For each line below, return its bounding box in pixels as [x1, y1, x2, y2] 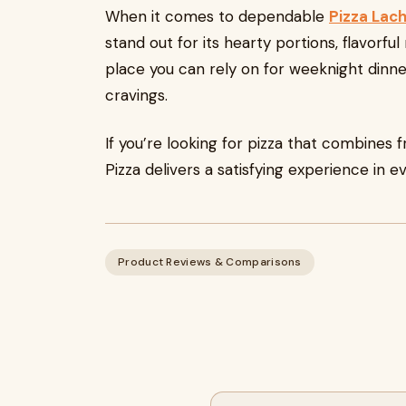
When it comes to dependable [105, 6, 329, 26]
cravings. [105, 85, 168, 105]
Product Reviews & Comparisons [118, 255, 302, 269]
